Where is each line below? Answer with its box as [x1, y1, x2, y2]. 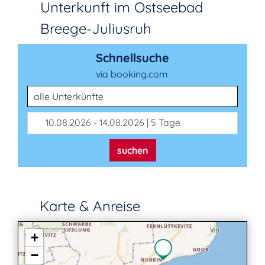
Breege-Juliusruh [40, 20, 151, 37]
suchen [117, 144, 148, 156]
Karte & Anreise [35, 197, 140, 215]
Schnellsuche [96, 50, 169, 65]
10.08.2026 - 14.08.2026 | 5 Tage [43, 117, 180, 128]
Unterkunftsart [27, 86, 90, 98]
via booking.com [96, 68, 168, 80]
